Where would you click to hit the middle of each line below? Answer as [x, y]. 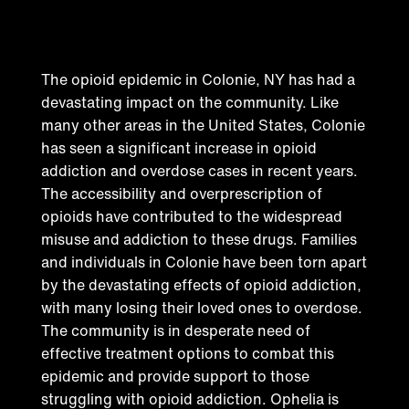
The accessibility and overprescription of [181, 193]
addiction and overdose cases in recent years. [199, 170]
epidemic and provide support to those [175, 376]
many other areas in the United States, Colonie [203, 125]
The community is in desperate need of [175, 330]
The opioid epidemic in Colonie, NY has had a [198, 79]
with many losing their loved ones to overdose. [201, 307]
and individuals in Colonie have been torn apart [204, 262]
